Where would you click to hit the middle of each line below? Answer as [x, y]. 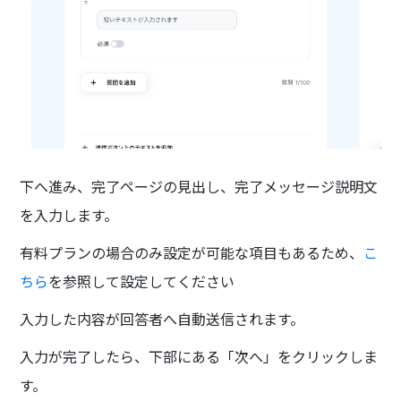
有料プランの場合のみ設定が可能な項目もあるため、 [192, 252]
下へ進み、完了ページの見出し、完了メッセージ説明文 [199, 186]
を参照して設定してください [142, 281]
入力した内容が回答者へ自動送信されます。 [162, 318]
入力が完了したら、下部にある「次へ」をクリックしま [199, 356]
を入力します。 [69, 214]
